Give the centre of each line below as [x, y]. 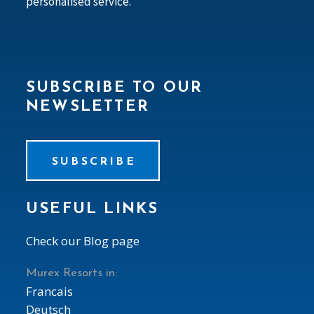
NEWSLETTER [88, 107]
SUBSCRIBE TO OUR [115, 88]
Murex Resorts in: [71, 273]
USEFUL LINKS [93, 209]
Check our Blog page [83, 240]
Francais [49, 291]
